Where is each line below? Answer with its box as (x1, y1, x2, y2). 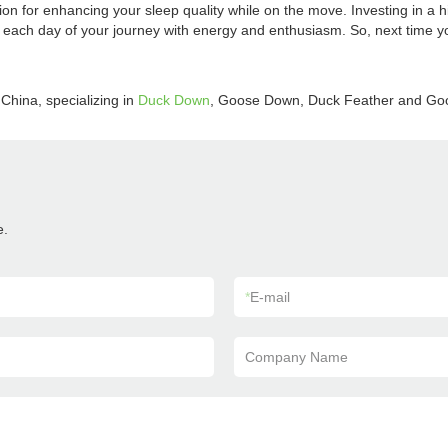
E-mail (250, 289, 290, 305)
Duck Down (138, 92, 210, 108)
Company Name (245, 349, 348, 365)
